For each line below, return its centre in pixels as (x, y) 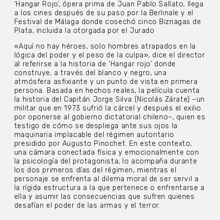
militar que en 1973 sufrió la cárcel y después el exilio (108, 109)
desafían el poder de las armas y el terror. (87, 206)
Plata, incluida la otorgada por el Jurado (84, 30)
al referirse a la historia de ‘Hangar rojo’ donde (95, 64)
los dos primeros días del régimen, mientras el (95, 170)
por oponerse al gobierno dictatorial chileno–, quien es (110, 117)
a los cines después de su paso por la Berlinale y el (104, 13)
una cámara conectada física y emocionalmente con (107, 153)
